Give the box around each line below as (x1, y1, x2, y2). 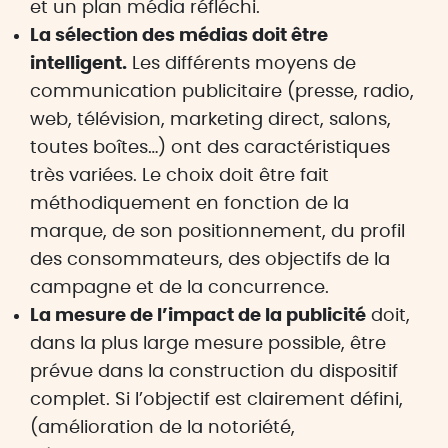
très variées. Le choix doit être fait (30, 167, 329, 185)
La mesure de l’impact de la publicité (30, 307, 366, 325)
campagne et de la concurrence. (30, 279, 329, 297)
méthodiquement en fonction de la (30, 195, 349, 213)
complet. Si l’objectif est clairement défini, (30, 391, 403, 409)
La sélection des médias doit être (30, 27, 328, 45)
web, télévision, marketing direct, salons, (30, 111, 391, 129)
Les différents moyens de (127, 55, 356, 73)
